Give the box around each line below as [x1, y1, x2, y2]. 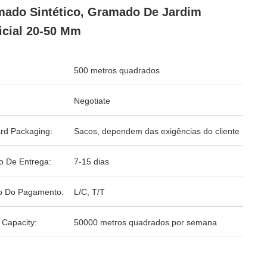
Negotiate [74, 96, 110, 105]
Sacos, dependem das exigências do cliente [74, 126, 240, 136]
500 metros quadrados [74, 66, 160, 75]
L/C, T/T [74, 187, 105, 197]
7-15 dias [74, 157, 109, 166]
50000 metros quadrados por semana [74, 218, 217, 227]
